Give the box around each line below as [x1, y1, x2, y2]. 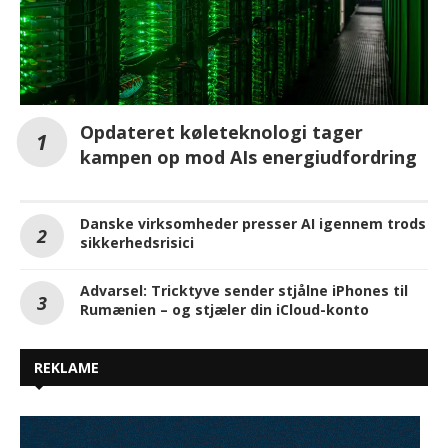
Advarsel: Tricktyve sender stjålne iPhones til [80, 280, 408, 300]
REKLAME [34, 357, 99, 377]
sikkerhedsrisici [80, 232, 194, 252]
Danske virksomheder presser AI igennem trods [80, 213, 426, 233]
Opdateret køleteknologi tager [80, 119, 363, 144]
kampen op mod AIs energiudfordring [80, 144, 417, 169]
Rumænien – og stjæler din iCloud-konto [80, 299, 369, 319]
